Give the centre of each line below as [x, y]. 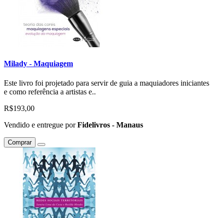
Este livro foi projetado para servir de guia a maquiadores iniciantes [107, 83]
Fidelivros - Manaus [110, 125]
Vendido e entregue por [41, 125]
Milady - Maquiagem [38, 64]
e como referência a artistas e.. [50, 91]
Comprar [20, 142]
